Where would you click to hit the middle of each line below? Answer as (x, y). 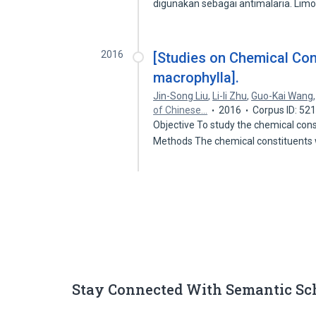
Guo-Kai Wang (282, 96)
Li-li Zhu (230, 96)
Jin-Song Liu (181, 96)
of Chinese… (181, 110)
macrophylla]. (196, 78)
